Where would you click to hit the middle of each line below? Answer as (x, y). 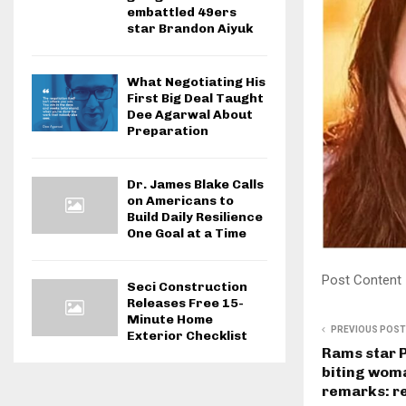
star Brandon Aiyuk (190, 29)
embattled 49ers (182, 12)
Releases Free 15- (185, 303)
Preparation (168, 131)
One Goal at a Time (187, 233)
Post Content (362, 280)
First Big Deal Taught (195, 98)
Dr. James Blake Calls (195, 184)
